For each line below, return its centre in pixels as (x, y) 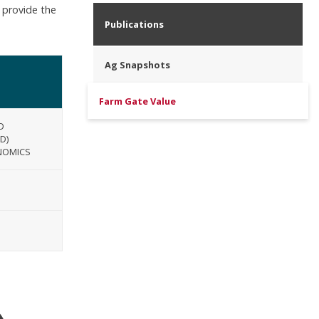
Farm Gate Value (138, 101)
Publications (135, 24)
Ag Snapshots (138, 65)
